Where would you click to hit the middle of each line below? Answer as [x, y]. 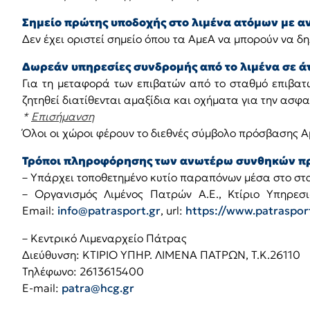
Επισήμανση [63, 116]
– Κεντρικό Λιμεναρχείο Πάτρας [104, 238]
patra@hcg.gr [98, 288]
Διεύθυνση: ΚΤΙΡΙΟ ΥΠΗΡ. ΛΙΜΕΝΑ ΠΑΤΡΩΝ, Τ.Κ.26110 [161, 255]
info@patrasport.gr [109, 210]
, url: [173, 210]
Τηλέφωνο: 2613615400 [83, 271]
